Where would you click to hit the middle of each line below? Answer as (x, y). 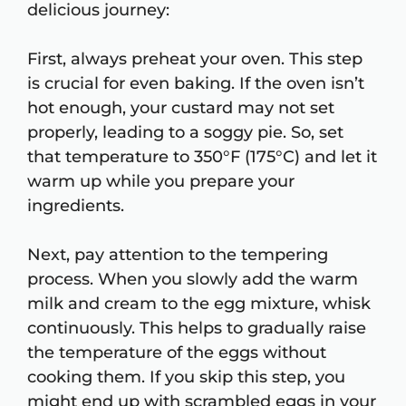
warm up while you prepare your (161, 182)
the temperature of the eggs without (177, 353)
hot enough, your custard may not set (181, 108)
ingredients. (76, 206)
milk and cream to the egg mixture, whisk (199, 304)
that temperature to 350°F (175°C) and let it (202, 157)
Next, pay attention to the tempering (178, 255)
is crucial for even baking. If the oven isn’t (196, 84)
